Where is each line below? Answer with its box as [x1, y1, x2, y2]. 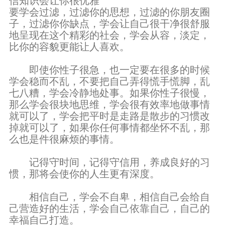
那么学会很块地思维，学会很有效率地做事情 [9, 99, 210, 110]
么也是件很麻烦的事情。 [9, 134, 123, 145]
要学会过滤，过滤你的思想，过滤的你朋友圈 [9, 7, 210, 18]
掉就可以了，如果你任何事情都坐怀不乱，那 [9, 122, 210, 133]
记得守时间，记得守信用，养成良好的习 [9, 157, 210, 168]
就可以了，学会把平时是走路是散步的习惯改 [9, 110, 210, 122]
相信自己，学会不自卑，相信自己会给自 [9, 191, 210, 202]
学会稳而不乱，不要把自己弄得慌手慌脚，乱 [9, 76, 210, 87]
